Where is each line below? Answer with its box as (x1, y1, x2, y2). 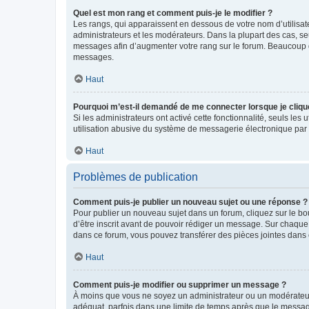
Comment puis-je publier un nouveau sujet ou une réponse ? (73, 197, 308, 207)
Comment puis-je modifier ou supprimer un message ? (73, 280, 286, 290)
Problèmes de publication (73, 171, 198, 183)
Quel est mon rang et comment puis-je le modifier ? (73, 8, 272, 18)
